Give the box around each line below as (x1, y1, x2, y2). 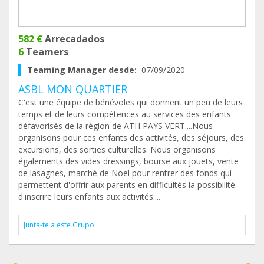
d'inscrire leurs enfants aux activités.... (18, 191, 160, 202)
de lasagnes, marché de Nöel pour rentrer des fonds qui (18, 167, 232, 179)
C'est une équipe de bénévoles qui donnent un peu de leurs (18, 97, 243, 108)
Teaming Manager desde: (27, 64, 141, 75)
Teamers (24, 45, 68, 58)
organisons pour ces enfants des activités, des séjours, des (18, 132, 244, 143)
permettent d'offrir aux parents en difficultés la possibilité (18, 179, 235, 190)
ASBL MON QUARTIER (18, 82, 127, 96)
